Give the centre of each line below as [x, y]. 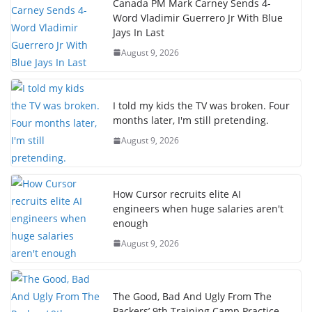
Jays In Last [139, 32]
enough [131, 223]
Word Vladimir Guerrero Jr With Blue [198, 17]
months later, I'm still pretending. [191, 120]
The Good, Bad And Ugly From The [192, 296]
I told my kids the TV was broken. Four [201, 106]
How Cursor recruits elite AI [177, 194]
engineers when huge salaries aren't [198, 208]
